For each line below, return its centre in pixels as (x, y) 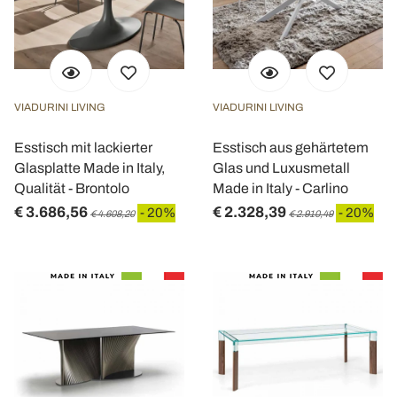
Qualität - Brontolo (72, 188)
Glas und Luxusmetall (281, 168)
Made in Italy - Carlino (280, 188)
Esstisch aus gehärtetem (291, 148)
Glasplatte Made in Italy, (90, 168)
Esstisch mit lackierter (83, 148)
